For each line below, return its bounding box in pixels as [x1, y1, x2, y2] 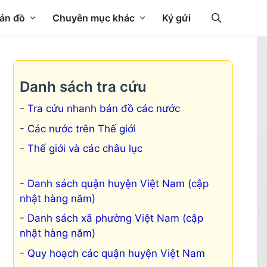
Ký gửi [162, 12, 191, 24]
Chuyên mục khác [52, 12, 135, 24]
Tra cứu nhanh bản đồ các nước [27, 103, 180, 114]
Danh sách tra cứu [20, 78, 147, 95]
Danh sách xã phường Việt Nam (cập [27, 212, 203, 224]
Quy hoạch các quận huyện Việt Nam [27, 247, 205, 259]
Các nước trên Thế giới [27, 122, 136, 135]
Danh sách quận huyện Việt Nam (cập [27, 177, 209, 190]
